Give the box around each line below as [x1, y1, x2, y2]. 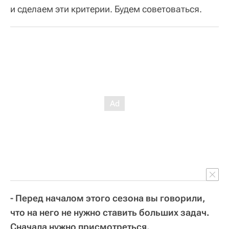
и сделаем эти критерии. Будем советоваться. [10, 3, 202, 14]
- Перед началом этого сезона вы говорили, [10, 192, 205, 203]
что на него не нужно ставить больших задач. [10, 207, 210, 218]
